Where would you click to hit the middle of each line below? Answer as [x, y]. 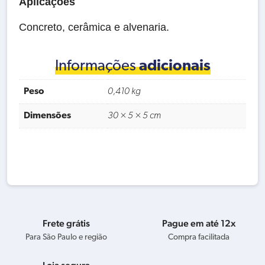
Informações [97, 66]
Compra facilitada [199, 237]
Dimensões [47, 116]
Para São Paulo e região [66, 237]
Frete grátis [66, 223]
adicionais [174, 66]
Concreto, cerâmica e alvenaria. [94, 27]
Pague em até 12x [199, 223]
